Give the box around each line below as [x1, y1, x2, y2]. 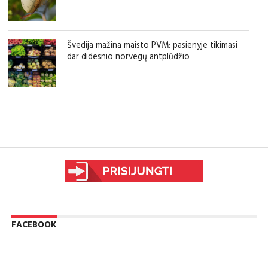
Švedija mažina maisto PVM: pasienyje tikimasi [66, 39, 237, 51]
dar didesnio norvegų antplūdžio [66, 50, 190, 63]
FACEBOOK [11, 218, 57, 231]
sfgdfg [115, 127, 142, 142]
